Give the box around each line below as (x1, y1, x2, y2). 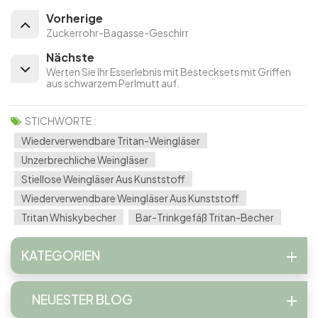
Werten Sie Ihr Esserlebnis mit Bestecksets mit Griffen (46, 65, 291, 79)
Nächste (46, 50, 94, 65)
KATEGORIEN (21, 247, 100, 264)
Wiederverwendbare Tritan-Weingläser (21, 134, 200, 148)
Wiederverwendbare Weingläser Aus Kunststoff (21, 192, 239, 205)
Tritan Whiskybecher (21, 211, 116, 224)
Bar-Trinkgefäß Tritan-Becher (136, 211, 274, 224)
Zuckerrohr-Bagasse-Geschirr (46, 26, 189, 40)
